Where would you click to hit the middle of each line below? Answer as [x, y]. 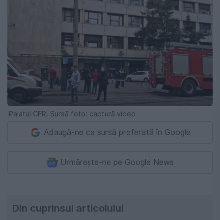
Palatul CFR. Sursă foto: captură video [72, 113]
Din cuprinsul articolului [68, 208]
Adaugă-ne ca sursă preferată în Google [117, 132]
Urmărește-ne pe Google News [117, 162]
